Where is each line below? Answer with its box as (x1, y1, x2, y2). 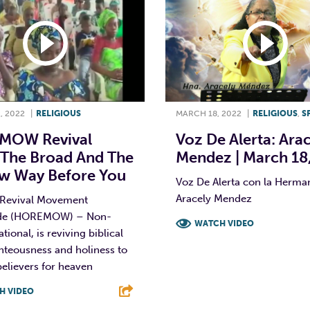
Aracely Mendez (176, 192, 252, 205)
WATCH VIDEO (194, 218, 254, 228)
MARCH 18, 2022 (176, 108, 241, 118)
